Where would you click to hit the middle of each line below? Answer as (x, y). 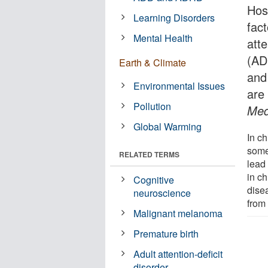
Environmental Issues (179, 86)
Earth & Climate (153, 62)
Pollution (153, 106)
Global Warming (168, 126)
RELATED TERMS (149, 154)
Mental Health (163, 38)
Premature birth (166, 233)
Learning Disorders (174, 17)
